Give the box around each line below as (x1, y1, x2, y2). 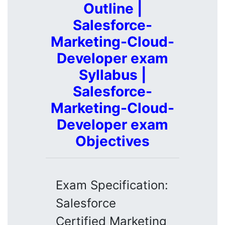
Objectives (75, 132, 150, 150)
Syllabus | (79, 66, 146, 83)
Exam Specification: (56, 177, 168, 192)
